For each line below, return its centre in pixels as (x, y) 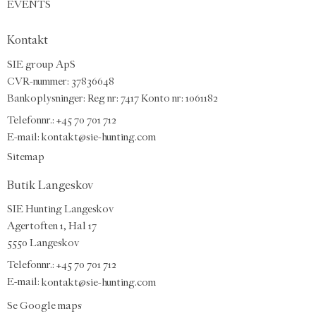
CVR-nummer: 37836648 (61, 81)
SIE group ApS (41, 64)
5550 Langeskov (43, 243)
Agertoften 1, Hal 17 (52, 226)
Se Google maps (44, 305)
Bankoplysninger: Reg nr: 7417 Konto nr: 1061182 (113, 98)
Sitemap (26, 157)
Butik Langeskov (50, 185)
